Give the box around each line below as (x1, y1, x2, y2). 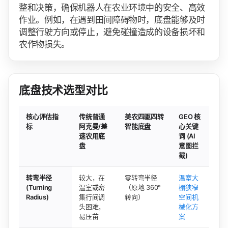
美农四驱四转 (125, 112, 164, 121)
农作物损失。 (19, 39, 70, 49)
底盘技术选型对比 (19, 83, 108, 97)
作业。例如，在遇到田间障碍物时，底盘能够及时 (19, 14, 205, 25)
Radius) (26, 192, 49, 201)
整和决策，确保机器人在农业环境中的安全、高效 (19, 2, 205, 13)
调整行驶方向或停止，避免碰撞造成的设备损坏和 (19, 26, 205, 37)
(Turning (26, 183, 52, 191)
